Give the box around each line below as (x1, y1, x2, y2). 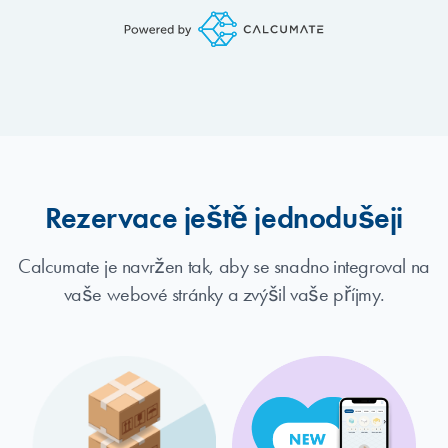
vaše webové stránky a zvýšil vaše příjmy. (63, 281, 385, 307)
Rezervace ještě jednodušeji (44, 199, 404, 237)
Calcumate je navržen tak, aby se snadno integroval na (18, 253, 430, 279)
